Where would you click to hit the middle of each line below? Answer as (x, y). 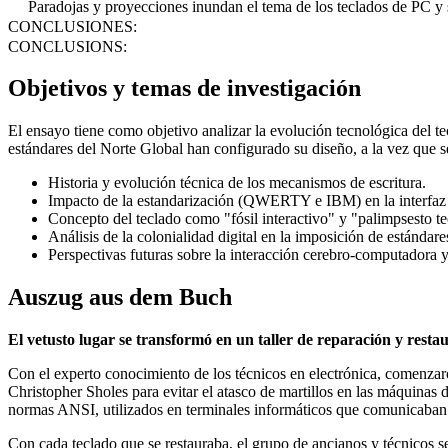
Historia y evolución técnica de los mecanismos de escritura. (237, 183)
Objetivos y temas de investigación (184, 88)
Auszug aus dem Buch (120, 297)
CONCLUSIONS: (67, 46)
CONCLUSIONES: (72, 26)
